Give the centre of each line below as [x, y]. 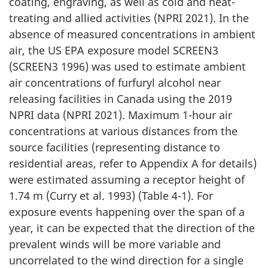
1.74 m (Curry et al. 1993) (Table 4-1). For [111, 196]
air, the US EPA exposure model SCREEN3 [114, 51]
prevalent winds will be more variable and [115, 244]
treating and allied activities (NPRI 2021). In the [129, 18]
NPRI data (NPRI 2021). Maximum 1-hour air [121, 115]
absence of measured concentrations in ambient [132, 34]
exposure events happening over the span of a [127, 212]
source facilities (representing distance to [115, 147]
